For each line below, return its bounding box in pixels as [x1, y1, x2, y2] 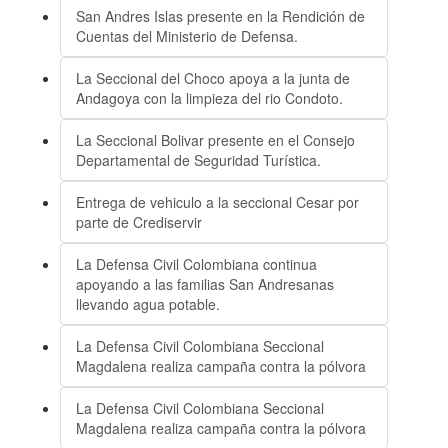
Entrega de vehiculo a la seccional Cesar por [76, 192, 359, 212]
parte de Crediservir [76, 212, 202, 232]
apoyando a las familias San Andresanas [76, 274, 334, 294]
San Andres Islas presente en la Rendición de [76, 6, 365, 26]
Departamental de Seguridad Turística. [76, 150, 321, 170]
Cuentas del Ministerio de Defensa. [76, 26, 298, 46]
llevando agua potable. [76, 294, 220, 314]
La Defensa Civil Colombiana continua [76, 254, 317, 274]
